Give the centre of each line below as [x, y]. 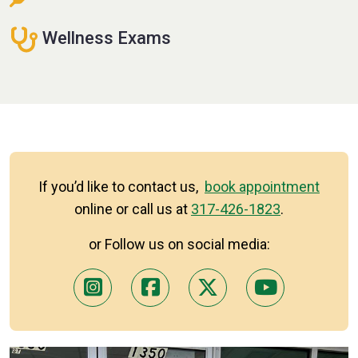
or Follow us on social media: [179, 244]
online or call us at [133, 209]
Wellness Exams [105, 38]
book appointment [262, 186]
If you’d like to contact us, [121, 186]
